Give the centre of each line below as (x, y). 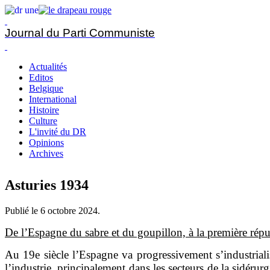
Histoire (44, 110)
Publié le (23, 210)
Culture (43, 121)
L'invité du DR (58, 132)
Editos (41, 77)
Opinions (46, 143)
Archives (46, 153)
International (53, 99)
